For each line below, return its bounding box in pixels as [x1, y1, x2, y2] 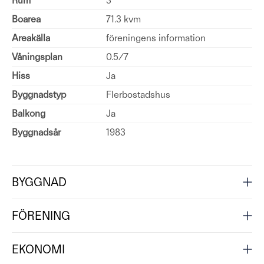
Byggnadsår [12, 127, 61, 138]
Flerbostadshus [106, 89, 170, 100]
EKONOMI [12, 242, 65, 256]
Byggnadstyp [12, 89, 66, 100]
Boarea [12, 14, 41, 25]
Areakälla [12, 32, 50, 44]
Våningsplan [12, 51, 62, 62]
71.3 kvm [106, 14, 141, 25]
